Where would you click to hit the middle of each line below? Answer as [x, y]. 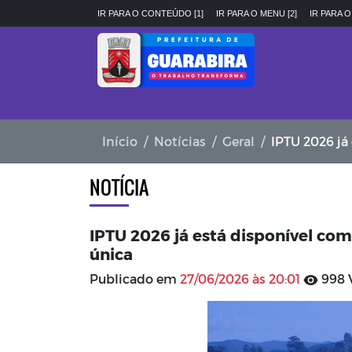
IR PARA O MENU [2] [257, 13]
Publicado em [135, 279]
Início [120, 141]
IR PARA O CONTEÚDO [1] [150, 13]
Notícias [180, 141]
